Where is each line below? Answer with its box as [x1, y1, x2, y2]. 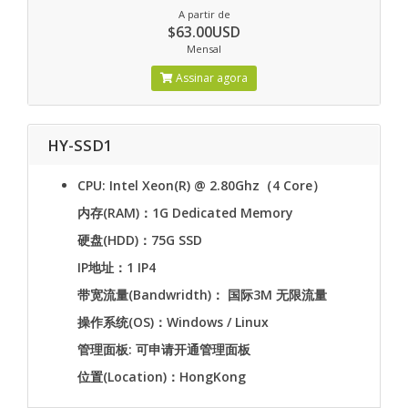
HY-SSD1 [47, 135, 113, 156]
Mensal [187, 42, 221, 56]
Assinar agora [173, 70, 248, 86]
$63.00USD [168, 22, 240, 42]
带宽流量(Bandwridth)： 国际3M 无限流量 [77, 286, 327, 303]
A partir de [178, 7, 230, 21]
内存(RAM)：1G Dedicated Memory [77, 204, 293, 221]
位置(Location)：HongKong [77, 368, 246, 385]
